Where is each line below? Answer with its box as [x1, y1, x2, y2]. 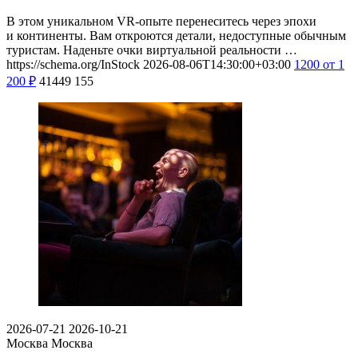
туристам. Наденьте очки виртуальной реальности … [6, 43, 297, 58]
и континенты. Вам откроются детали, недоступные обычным [6, 29, 346, 43]
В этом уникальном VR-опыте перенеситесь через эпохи [6, 14, 316, 29]
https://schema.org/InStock [6, 58, 140, 72]
